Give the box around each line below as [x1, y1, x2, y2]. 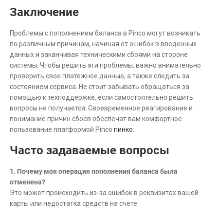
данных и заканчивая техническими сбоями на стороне [10, 50, 188, 58]
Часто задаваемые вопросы [10, 143, 169, 157]
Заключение [10, 5, 79, 19]
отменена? [10, 178, 45, 186]
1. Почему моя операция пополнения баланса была [10, 167, 178, 175]
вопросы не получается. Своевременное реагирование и [10, 104, 193, 112]
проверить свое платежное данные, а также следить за [10, 72, 189, 80]
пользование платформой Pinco [10, 125, 114, 133]
